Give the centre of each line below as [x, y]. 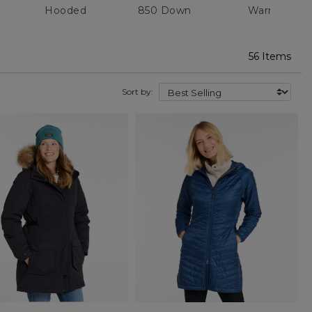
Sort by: [137, 92]
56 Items [270, 57]
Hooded [65, 11]
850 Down [164, 11]
